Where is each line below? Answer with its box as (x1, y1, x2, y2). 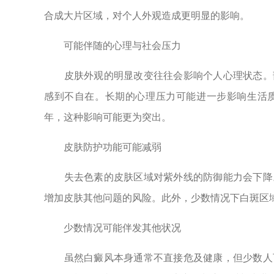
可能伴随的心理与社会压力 (44, 40, 181, 51)
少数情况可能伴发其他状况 (44, 223, 181, 233)
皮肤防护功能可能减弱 (44, 142, 161, 152)
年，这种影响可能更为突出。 (44, 112, 171, 122)
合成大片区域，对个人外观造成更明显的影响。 (44, 10, 250, 21)
